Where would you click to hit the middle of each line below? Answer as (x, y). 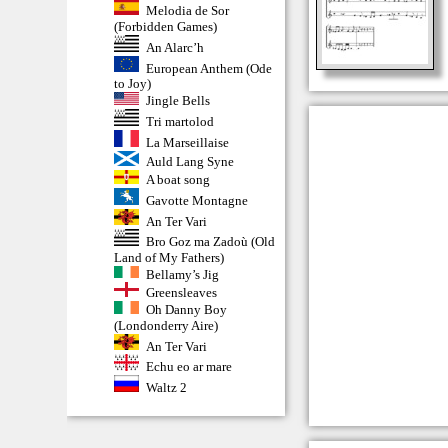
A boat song (177, 179)
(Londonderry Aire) (166, 325)
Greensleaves (181, 293)
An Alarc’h (174, 47)
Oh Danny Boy (186, 309)
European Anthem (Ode (208, 68)
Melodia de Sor (187, 11)
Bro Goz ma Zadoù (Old (210, 241)
